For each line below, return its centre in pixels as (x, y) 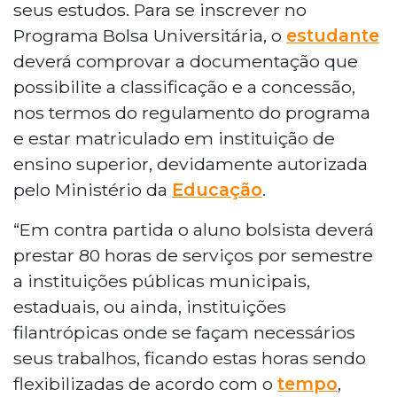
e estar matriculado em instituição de (174, 138)
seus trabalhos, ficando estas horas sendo (190, 358)
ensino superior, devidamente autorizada (191, 163)
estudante (333, 35)
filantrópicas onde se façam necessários (184, 332)
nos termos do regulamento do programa (192, 112)
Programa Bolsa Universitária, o (150, 35)
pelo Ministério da (93, 189)
